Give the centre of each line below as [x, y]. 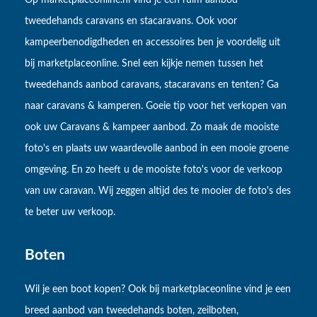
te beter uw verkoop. [70, 213]
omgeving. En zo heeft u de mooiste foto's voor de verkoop [154, 170]
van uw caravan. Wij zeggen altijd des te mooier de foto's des [158, 191]
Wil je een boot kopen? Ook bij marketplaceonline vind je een [158, 289]
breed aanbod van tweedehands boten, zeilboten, [132, 310]
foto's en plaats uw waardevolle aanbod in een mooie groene [157, 149]
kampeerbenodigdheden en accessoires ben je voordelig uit [152, 43]
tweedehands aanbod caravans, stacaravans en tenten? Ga [152, 85]
